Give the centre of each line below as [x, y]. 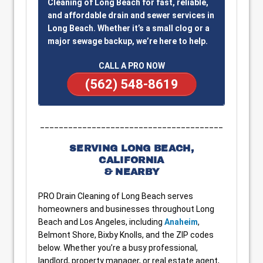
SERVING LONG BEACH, [131, 148]
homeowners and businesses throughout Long [126, 209]
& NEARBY [131, 172]
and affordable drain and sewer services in [131, 15]
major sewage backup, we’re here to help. [128, 41]
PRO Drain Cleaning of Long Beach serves [116, 196]
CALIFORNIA [131, 160]
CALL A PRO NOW [131, 66]
